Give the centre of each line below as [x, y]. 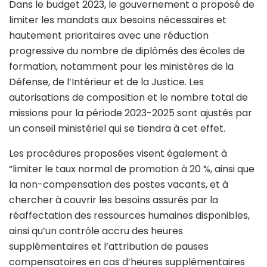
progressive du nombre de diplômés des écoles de [127, 51]
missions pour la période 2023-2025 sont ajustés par [131, 113]
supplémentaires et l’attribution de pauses [109, 247]
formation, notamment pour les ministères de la [121, 67]
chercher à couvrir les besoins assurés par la [114, 200]
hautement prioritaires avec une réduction [109, 36]
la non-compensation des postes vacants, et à [119, 185]
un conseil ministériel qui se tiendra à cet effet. [117, 129]
